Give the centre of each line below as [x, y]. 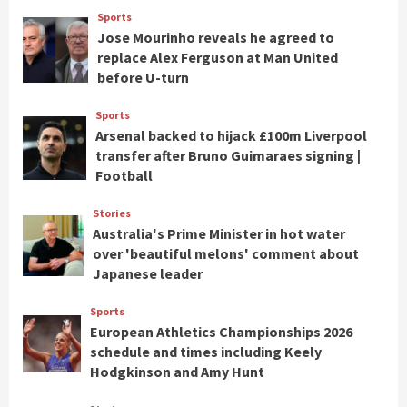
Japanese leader [147, 274]
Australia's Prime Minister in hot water [218, 234]
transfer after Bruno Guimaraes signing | [228, 156]
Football [124, 176]
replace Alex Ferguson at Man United [218, 58]
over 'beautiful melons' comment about [225, 254]
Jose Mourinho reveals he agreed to [216, 38]
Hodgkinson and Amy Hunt [177, 372]
